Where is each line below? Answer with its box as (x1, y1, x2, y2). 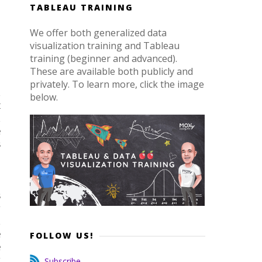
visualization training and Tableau (30, 39, 180, 52)
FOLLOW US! (30, 230, 94, 241)
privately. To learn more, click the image (30, 78, 204, 91)
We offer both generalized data (30, 26, 167, 39)
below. (30, 91, 58, 104)
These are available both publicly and (30, 65, 193, 78)
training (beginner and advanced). (30, 52, 177, 65)
